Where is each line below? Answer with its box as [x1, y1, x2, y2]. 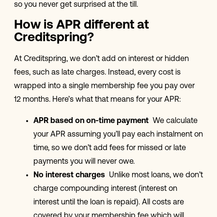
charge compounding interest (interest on [33, 185, 177, 193]
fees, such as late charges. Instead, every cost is [14, 69, 181, 77]
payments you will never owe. [33, 158, 137, 166]
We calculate [148, 117, 198, 125]
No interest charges [33, 171, 105, 180]
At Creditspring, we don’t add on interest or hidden [14, 55, 189, 63]
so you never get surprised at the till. [14, 1, 140, 9]
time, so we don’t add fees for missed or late [33, 144, 186, 153]
